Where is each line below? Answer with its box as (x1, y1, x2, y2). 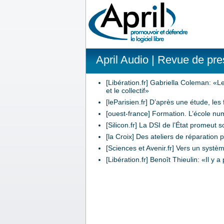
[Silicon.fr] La (106, 121, 149, 129)
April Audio (96, 53, 148, 66)
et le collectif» (106, 86, 149, 94)
